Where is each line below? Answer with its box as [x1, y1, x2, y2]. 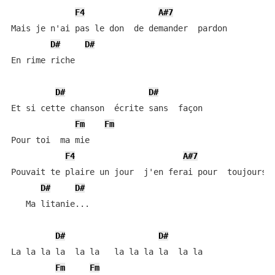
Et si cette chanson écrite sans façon [10, 103, 203, 113]
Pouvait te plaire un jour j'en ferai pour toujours [10, 167, 266, 177]
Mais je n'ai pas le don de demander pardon [10, 23, 227, 33]
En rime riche [10, 55, 75, 65]
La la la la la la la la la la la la [10, 247, 203, 257]
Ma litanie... [10, 199, 90, 209]
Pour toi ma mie [10, 135, 90, 145]
